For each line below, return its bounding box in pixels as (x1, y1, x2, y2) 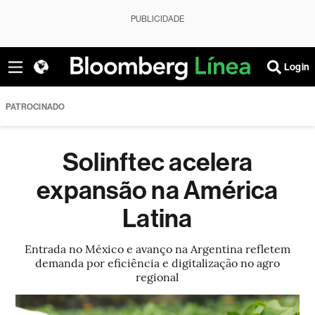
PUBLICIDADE (131, 14, 184, 24)
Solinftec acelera (62, 148, 252, 177)
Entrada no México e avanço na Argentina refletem (24, 240, 290, 256)
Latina (122, 204, 193, 233)
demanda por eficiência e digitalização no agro (34, 255, 280, 270)
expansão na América (37, 176, 278, 205)
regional (136, 269, 179, 284)
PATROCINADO (6, 102, 65, 112)
